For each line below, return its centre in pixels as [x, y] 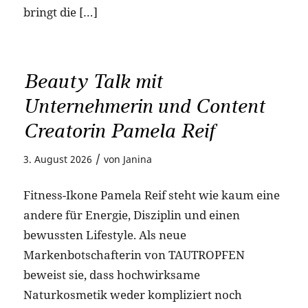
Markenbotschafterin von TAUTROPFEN [134, 254]
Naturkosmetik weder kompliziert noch [132, 294]
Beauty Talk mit [93, 82]
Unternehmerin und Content [144, 107]
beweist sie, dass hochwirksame [111, 274]
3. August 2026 [57, 159]
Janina [137, 159]
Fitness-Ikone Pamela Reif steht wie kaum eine [151, 195]
